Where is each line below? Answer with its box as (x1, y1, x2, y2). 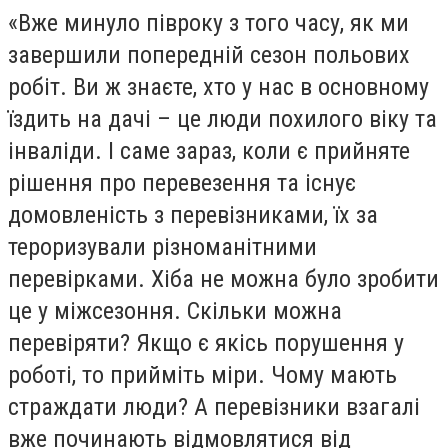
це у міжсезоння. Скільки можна (8, 296, 342, 325)
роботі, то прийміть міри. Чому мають (8, 360, 397, 389)
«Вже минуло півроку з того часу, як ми (8, 8, 409, 37)
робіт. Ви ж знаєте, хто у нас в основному (8, 72, 429, 101)
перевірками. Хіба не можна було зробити (8, 264, 439, 293)
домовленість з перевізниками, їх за (8, 200, 378, 229)
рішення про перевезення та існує (8, 168, 356, 197)
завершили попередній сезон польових (8, 40, 410, 69)
